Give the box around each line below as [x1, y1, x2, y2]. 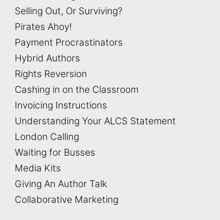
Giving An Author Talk [15, 178, 107, 190]
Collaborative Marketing [15, 193, 118, 205]
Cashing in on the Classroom [15, 83, 138, 95]
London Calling [15, 131, 79, 142]
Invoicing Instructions [15, 99, 107, 111]
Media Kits [15, 162, 61, 174]
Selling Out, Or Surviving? [15, 5, 122, 17]
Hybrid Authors [15, 52, 80, 64]
